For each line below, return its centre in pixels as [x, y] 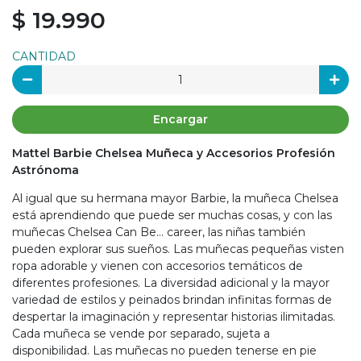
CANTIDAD [44, 57]
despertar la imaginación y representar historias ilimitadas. [174, 317]
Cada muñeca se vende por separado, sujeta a [141, 334]
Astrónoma [46, 170]
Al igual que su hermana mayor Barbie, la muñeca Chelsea [175, 199]
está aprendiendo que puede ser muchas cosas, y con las [172, 216]
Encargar [180, 119]
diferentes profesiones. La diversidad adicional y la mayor [171, 283]
